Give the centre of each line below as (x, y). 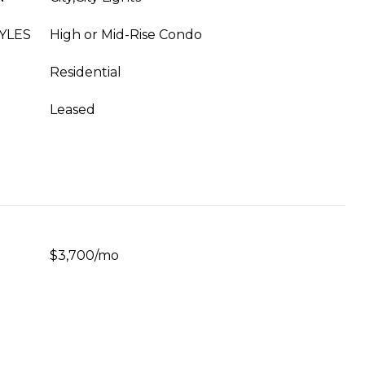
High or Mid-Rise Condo (126, 35)
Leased (73, 110)
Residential (86, 72)
